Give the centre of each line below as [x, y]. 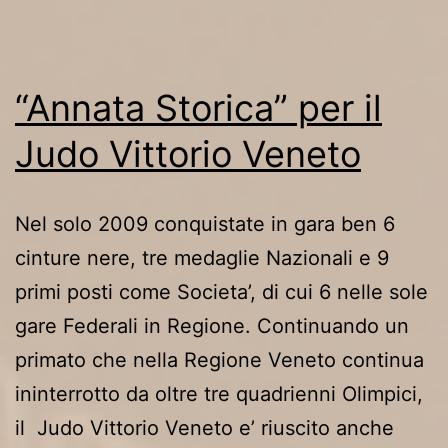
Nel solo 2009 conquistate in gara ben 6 [205, 223]
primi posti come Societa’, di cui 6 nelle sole [221, 291]
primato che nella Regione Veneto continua [219, 359]
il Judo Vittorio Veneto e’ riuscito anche [204, 427]
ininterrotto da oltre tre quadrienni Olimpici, [219, 393]
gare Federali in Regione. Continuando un [212, 325]
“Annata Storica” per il [198, 107]
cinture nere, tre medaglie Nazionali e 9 [202, 257]
